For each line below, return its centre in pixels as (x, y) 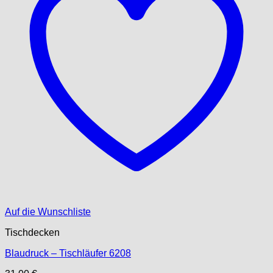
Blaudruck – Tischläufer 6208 (68, 253)
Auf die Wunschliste (48, 212)
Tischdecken (32, 232)
